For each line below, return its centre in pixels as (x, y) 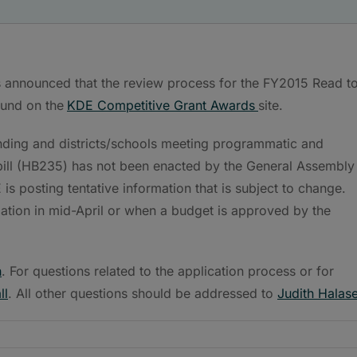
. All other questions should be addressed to (143, 293)
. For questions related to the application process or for (168, 271)
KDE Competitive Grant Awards (161, 105)
